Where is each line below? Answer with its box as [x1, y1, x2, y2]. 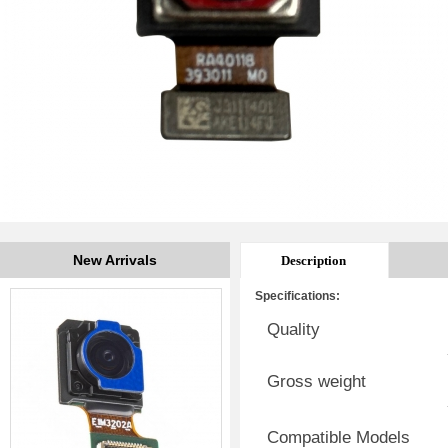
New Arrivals [73, 252, 157, 268]
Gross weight [267, 372, 366, 391]
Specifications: [255, 289, 340, 303]
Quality [267, 320, 320, 339]
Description [281, 253, 346, 268]
